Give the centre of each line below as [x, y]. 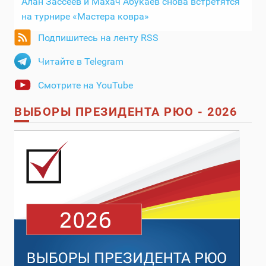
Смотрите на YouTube [85, 85]
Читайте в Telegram [81, 62]
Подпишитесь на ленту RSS [98, 38]
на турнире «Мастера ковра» [88, 17]
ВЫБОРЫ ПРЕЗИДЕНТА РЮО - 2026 [126, 112]
